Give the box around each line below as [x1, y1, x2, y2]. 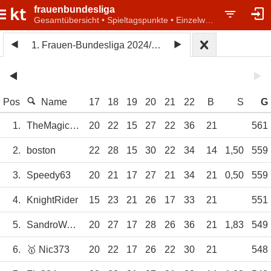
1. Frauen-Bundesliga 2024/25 [151, 39, 162, 50]
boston [27, 145, 56, 156]
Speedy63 [27, 170, 71, 181]
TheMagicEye [70, 120, 79, 131]
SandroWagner [67, 220, 76, 230]
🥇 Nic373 [27, 244, 70, 255]
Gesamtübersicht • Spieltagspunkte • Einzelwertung [205, 15, 214, 25]
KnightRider [27, 195, 78, 206]
